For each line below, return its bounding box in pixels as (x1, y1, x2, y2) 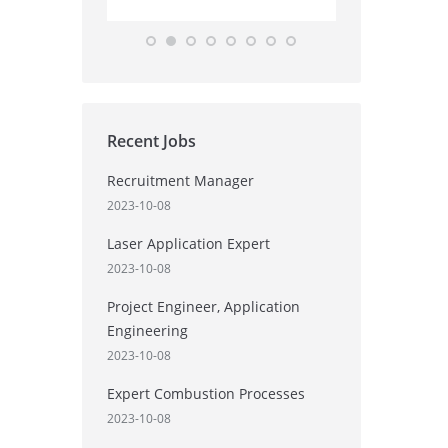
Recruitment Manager (106, 171, 254, 191)
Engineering (106, 321, 188, 341)
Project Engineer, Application (106, 297, 300, 317)
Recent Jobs (106, 130, 196, 153)
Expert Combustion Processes (106, 384, 305, 404)
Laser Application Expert (106, 234, 270, 254)
